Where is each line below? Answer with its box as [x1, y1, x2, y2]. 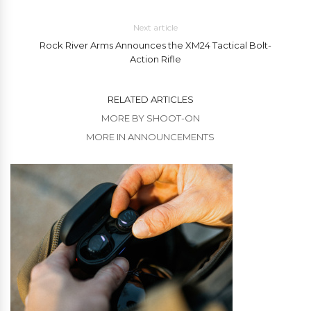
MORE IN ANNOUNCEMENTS [86, 131, 215, 143]
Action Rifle [129, 53, 181, 65]
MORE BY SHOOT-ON [101, 112, 200, 124]
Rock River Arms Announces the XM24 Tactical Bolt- [39, 40, 271, 51]
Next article [133, 22, 178, 33]
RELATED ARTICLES [107, 94, 194, 106]
